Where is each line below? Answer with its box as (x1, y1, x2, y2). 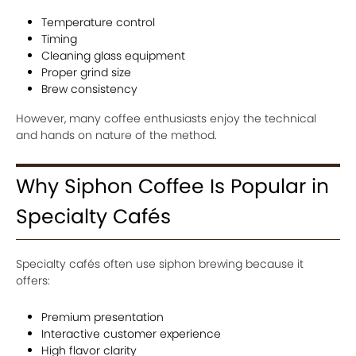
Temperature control (41, 14, 155, 30)
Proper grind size (41, 64, 131, 80)
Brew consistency (41, 81, 137, 97)
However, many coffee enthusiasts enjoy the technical (16, 110, 316, 126)
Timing (41, 31, 77, 47)
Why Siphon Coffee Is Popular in (16, 172, 329, 200)
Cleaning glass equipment (41, 48, 185, 64)
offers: (16, 273, 50, 288)
